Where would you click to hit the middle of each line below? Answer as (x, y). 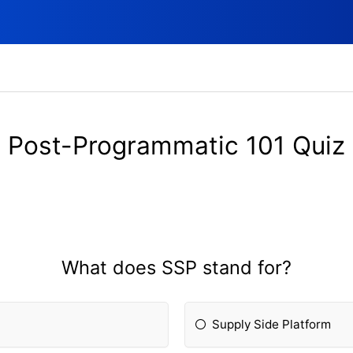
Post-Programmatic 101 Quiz (176, 146)
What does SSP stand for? (176, 268)
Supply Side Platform (272, 325)
